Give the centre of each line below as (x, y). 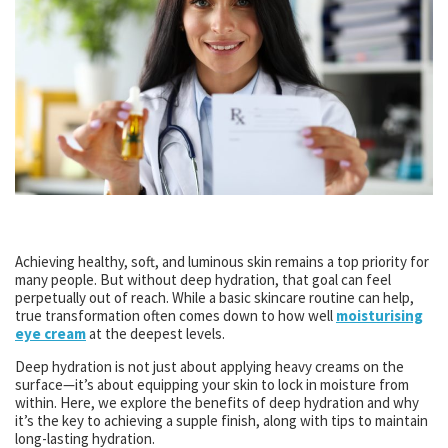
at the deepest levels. (155, 334)
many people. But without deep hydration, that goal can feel (203, 280)
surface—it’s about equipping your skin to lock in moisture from (212, 385)
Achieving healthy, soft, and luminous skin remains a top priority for (222, 262)
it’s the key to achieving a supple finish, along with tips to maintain (221, 421)
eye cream (50, 334)
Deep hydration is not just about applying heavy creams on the (209, 367)
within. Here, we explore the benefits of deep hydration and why (217, 403)
